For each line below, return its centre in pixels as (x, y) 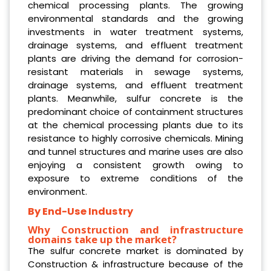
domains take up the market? (102, 239)
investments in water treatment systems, (135, 31)
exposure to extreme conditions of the (135, 178)
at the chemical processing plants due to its (135, 125)
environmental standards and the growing (135, 18)
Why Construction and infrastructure (135, 229)
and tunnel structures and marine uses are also (135, 151)
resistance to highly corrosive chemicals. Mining (135, 138)
